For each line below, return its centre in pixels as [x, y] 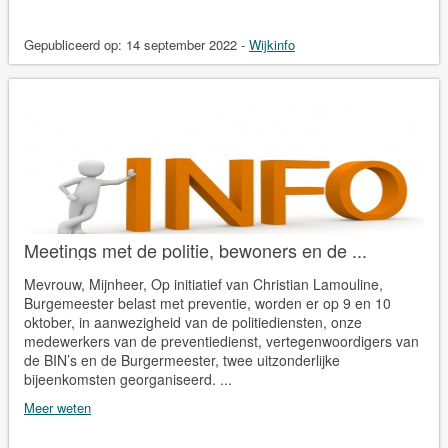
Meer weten [57, 407]
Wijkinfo [271, 44]
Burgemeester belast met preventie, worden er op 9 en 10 [207, 302]
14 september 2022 [181, 44]
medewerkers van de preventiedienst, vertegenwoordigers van [221, 340]
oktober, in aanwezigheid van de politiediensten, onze [192, 321]
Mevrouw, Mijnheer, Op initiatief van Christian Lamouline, [203, 283]
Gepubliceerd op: [74, 44]
